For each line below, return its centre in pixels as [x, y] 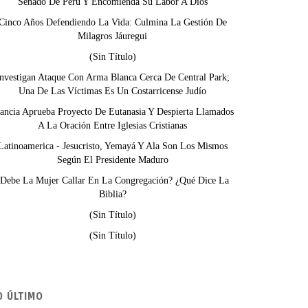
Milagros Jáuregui [112, 36]
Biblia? [112, 194]
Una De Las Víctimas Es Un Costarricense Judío [112, 91]
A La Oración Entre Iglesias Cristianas [112, 125]
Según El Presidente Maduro [112, 160]
